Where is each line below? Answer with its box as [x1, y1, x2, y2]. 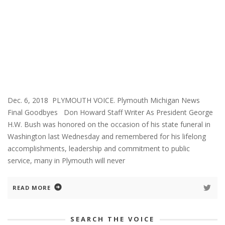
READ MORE [13, 183, 51, 191]
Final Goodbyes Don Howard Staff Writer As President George [8, 107, 213, 117]
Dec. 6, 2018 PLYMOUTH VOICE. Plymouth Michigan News [8, 95, 204, 105]
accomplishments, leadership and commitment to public [8, 143, 190, 153]
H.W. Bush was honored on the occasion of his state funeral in [8, 119, 210, 129]
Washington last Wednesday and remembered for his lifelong [8, 131, 206, 141]
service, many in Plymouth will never [8, 155, 125, 165]
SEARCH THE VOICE [70, 214, 155, 223]
